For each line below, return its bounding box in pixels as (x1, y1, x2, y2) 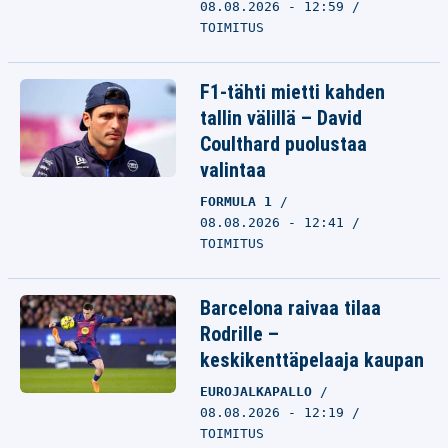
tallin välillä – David (200, 106, 362, 130)
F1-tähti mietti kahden (200, 80, 385, 104)
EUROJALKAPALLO (200, 384, 320, 399)
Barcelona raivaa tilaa (200, 296, 381, 320)
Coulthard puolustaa (200, 132, 367, 156)
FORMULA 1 (200, 194, 280, 209)
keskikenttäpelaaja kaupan (200, 348, 424, 372)
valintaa (200, 158, 266, 182)
